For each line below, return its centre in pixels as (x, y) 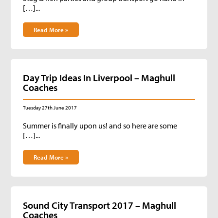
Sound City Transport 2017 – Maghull (100, 205)
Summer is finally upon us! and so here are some (100, 126)
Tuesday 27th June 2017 (50, 108)
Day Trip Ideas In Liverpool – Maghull (99, 78)
